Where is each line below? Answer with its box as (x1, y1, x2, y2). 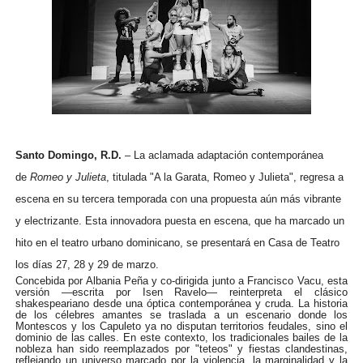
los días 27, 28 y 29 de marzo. (15, 258, 159, 271)
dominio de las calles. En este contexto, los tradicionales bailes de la (15, 331, 348, 344)
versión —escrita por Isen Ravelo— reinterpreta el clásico (15, 286, 348, 298)
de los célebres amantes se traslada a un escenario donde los (15, 309, 348, 321)
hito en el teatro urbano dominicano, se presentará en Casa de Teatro (15, 237, 340, 249)
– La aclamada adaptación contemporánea (121, 149, 323, 161)
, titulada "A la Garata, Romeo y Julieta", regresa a (105, 171, 344, 183)
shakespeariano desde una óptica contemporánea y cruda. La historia (15, 297, 348, 310)
